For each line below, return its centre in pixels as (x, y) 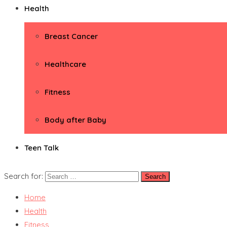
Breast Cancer (71, 36)
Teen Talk (42, 148)
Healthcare (65, 64)
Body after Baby (75, 120)
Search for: (24, 176)
